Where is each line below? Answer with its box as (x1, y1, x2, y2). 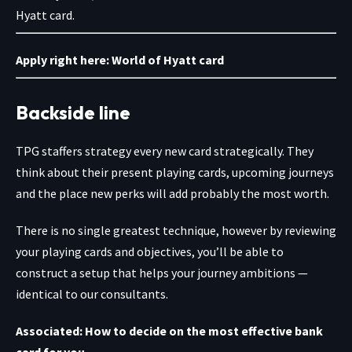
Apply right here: (16, 52, 112, 68)
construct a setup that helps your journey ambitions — (16, 265, 308, 281)
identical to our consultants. (16, 286, 168, 302)
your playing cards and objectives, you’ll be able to (16, 244, 284, 260)
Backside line (16, 101, 130, 125)
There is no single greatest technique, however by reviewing (16, 222, 336, 239)
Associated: (16, 323, 85, 339)
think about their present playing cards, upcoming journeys (16, 164, 334, 181)
